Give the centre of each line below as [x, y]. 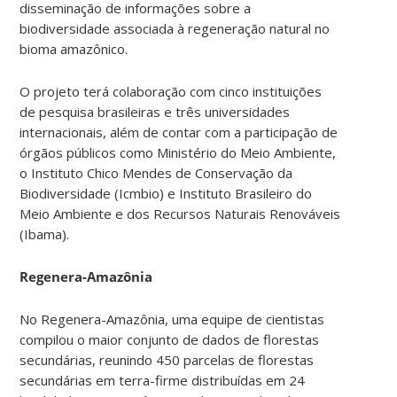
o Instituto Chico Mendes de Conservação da [156, 172]
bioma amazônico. [74, 48]
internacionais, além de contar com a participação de [179, 132]
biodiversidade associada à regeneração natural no [175, 28]
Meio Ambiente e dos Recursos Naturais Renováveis [180, 213]
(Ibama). [45, 234]
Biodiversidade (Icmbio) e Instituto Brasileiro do [166, 193]
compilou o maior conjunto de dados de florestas [170, 339]
